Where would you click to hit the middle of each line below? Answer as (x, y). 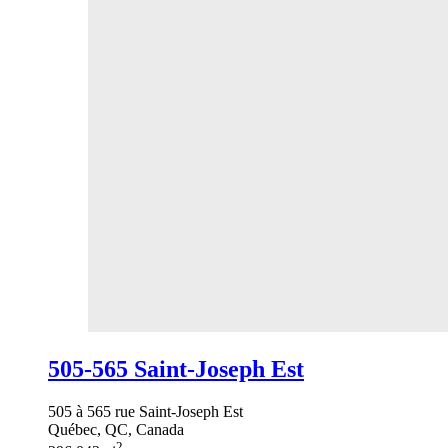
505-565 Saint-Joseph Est (176, 369)
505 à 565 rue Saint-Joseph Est (145, 411)
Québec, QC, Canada (116, 429)
